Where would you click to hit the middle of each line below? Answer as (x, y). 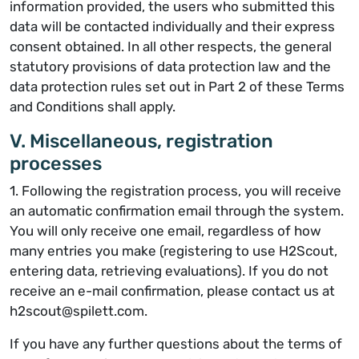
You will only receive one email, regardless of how (165, 231)
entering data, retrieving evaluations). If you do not (169, 271)
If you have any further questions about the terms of (176, 344)
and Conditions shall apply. (93, 107)
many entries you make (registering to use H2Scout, (173, 251)
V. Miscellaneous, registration (141, 141)
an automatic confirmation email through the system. (177, 211)
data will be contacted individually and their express (172, 26)
